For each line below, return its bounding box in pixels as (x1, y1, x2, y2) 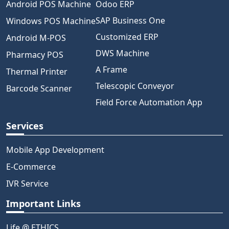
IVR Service (6, 178, 49, 189)
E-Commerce (6, 161, 56, 172)
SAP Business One (96, 15, 165, 26)
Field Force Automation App (96, 97, 202, 108)
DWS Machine (96, 48, 149, 59)
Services (6, 120, 43, 132)
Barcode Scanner (6, 83, 72, 94)
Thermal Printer (6, 66, 67, 77)
